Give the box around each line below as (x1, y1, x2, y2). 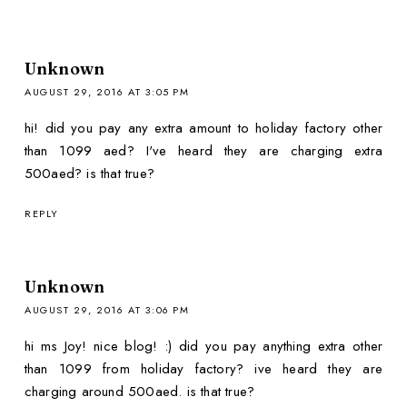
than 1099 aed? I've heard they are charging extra (24, 140, 383, 161)
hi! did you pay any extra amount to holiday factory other (24, 117, 383, 138)
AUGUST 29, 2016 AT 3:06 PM (24, 303, 190, 318)
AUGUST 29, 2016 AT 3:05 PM (24, 84, 190, 99)
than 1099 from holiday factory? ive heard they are (24, 359, 383, 380)
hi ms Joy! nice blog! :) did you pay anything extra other (24, 336, 383, 357)
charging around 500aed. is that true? (24, 382, 255, 402)
